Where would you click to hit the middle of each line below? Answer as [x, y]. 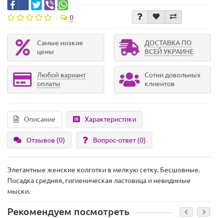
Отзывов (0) [46, 140]
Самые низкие [60, 43]
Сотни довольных [173, 75]
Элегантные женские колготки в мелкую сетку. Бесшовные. [104, 170]
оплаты [49, 84]
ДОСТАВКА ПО [168, 43]
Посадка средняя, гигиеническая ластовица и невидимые [99, 181]
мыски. [19, 191]
